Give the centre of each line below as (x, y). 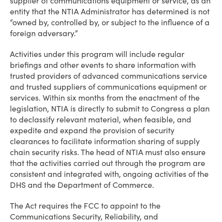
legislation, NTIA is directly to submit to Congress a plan (110, 109)
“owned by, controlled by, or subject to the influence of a (110, 22)
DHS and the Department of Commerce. (82, 185)
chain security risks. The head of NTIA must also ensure (108, 152)
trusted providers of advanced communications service (109, 76)
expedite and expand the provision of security (92, 130)
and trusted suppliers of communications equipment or (108, 87)
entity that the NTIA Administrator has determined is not (110, 11)
